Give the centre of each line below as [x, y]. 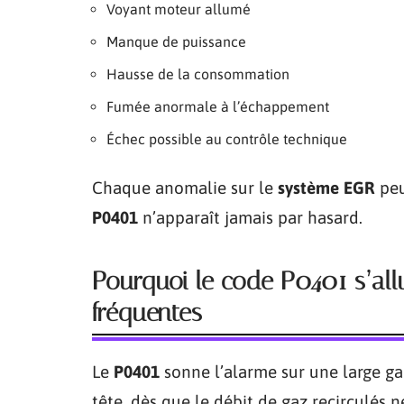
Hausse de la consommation [198, 73]
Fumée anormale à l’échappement [218, 106]
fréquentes [147, 312]
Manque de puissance [176, 41]
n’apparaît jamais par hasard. [250, 217]
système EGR [326, 187]
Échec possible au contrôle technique [227, 138]
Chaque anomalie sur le [185, 187]
